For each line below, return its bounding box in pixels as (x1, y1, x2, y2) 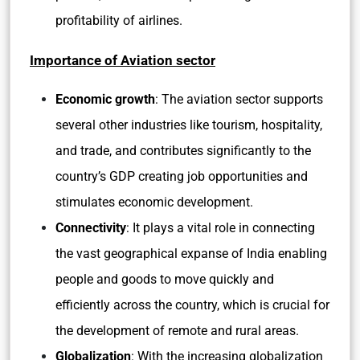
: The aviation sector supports (155, 92, 323, 107)
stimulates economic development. (55, 194, 253, 210)
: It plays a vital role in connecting (126, 220, 315, 235)
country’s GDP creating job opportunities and (55, 169, 308, 184)
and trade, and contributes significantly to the (55, 143, 311, 158)
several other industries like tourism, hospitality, (55, 117, 322, 133)
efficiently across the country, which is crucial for (55, 297, 329, 313)
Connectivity (55, 220, 126, 235)
